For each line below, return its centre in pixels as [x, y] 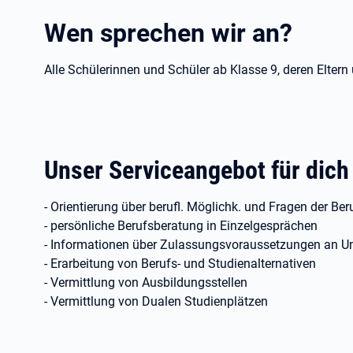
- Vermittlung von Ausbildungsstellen [146, 282]
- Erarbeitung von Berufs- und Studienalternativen [180, 264]
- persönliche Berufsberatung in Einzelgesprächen [181, 226]
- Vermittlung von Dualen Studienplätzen [156, 301]
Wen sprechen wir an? [168, 33]
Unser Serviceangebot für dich [197, 170]
